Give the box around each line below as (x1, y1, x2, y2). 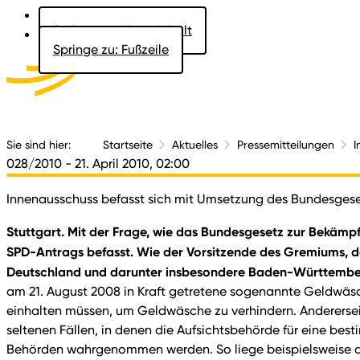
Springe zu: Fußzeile (53, 42, 169, 57)
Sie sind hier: (6, 137, 71, 151)
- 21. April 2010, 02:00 (65, 156, 190, 171)
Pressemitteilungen (237, 137, 334, 151)
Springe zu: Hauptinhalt (53, 22, 192, 38)
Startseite (103, 137, 153, 151)
